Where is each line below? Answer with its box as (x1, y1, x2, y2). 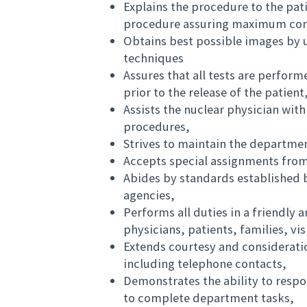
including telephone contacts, (123, 256, 286, 272)
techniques (123, 50, 184, 66)
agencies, (123, 187, 175, 204)
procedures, (123, 119, 190, 135)
